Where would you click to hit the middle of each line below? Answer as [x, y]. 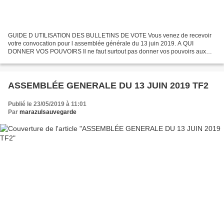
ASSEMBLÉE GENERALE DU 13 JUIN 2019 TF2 [108, 86]
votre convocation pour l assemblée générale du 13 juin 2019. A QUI [101, 44]
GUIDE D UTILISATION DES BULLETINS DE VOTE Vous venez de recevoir [110, 36]
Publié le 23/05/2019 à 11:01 [47, 104]
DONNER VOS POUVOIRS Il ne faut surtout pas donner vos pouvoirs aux [107, 52]
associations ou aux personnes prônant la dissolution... [82, 60]
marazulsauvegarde [48, 112]
